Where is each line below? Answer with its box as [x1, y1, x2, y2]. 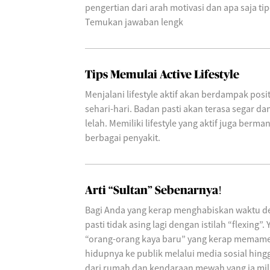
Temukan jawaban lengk [85, 16, 183, 28]
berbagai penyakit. [85, 131, 160, 143]
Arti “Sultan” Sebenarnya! [85, 185, 222, 196]
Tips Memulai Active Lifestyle [85, 69, 239, 81]
